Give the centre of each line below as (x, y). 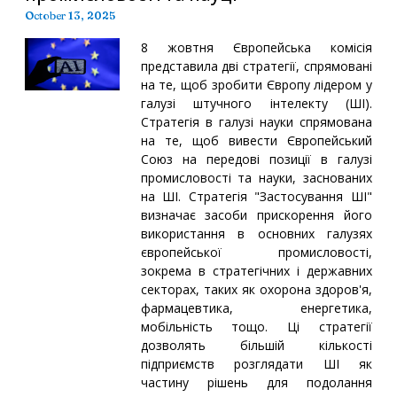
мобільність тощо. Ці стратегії (256, 326)
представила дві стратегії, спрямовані (256, 66)
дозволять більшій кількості (256, 345)
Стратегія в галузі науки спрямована (256, 121)
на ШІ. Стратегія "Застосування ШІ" (256, 196)
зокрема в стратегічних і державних (256, 270)
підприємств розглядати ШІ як (256, 363)
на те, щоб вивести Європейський (256, 140)
